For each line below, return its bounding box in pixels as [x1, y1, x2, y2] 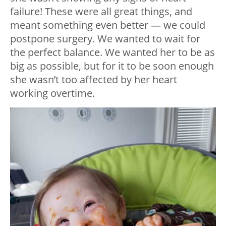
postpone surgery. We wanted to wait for [10, 31, 200, 45]
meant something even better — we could [10, 18, 205, 32]
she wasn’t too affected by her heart [10, 72, 177, 86]
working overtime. [10, 86, 95, 100]
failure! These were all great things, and [10, 4, 192, 18]
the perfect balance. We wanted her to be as [10, 45, 215, 59]
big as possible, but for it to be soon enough [10, 59, 214, 73]
